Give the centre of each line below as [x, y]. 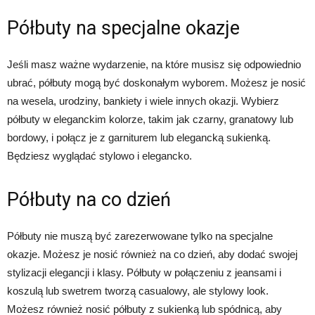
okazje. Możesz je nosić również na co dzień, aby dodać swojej [152, 255]
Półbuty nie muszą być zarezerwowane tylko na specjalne [140, 236]
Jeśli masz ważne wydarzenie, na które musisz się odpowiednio [154, 65]
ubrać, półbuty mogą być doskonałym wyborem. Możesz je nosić [156, 83]
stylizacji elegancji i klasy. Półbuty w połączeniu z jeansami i [144, 273]
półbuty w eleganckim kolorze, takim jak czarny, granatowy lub [150, 120]
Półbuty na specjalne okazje [123, 28]
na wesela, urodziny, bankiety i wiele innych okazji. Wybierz [143, 101]
